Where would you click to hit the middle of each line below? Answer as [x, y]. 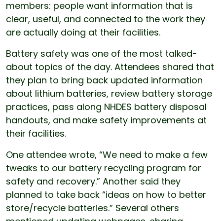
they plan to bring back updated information [104, 80]
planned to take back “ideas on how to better [106, 195]
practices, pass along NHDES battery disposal [106, 107]
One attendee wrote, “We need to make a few [107, 155]
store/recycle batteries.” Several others [92, 208]
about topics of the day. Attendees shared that [110, 67]
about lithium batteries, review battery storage [109, 94]
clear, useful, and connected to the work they [106, 19]
